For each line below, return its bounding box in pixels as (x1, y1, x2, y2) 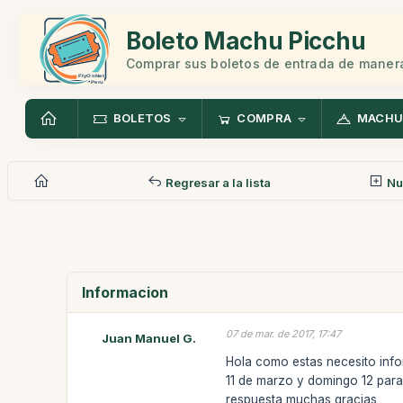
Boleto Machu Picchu (126, 26, 366, 55)
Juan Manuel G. (101, 331, 196, 345)
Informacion (82, 283, 169, 301)
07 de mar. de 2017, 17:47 (226, 327, 342, 340)
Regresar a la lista (162, 175, 271, 190)
